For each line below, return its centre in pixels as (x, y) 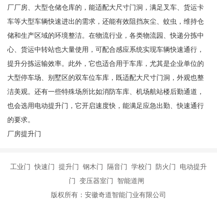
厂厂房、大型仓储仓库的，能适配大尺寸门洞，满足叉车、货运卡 (105, 8)
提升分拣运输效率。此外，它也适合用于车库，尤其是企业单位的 (105, 64)
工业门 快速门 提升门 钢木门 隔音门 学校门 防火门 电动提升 (108, 167)
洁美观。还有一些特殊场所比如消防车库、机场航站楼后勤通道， (105, 92)
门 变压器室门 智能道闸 (108, 181)
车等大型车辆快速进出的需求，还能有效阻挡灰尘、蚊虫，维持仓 (105, 22)
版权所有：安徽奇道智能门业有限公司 (108, 195)
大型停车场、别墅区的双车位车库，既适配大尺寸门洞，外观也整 (105, 78)
